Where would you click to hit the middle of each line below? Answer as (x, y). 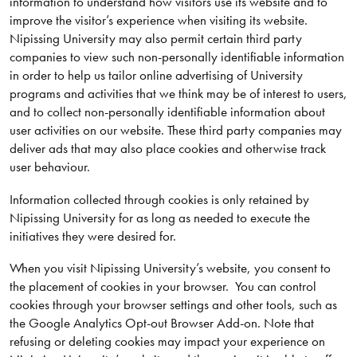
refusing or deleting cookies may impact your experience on (167, 341)
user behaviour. (49, 166)
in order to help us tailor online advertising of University (156, 75)
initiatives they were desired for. (92, 235)
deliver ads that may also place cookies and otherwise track (167, 148)
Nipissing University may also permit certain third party (155, 38)
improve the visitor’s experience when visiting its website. (158, 20)
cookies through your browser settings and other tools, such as (173, 305)
